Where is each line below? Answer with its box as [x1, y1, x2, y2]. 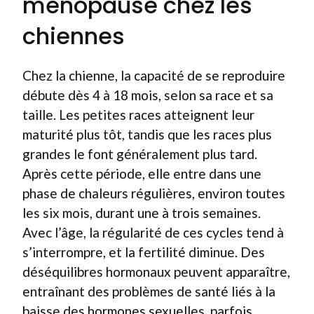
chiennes [22, 20, 125, 52]
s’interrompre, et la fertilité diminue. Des [22, 243, 265, 260]
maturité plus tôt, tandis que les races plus [22, 125, 272, 142]
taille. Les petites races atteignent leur [22, 106, 254, 123]
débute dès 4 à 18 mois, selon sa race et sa [22, 86, 273, 103]
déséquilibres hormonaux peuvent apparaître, [22, 263, 290, 280]
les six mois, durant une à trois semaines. [22, 204, 261, 221]
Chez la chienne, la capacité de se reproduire [22, 67, 285, 83]
